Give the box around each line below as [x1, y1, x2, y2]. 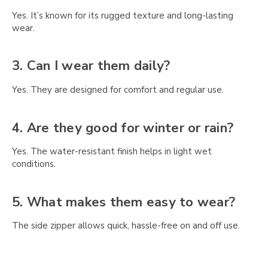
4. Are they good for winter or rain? [12, 118, 233, 137]
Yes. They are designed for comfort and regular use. [12, 84, 224, 96]
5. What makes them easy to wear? [12, 193, 235, 211]
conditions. [12, 158, 56, 170]
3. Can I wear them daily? [12, 57, 170, 75]
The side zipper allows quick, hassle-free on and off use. [12, 220, 240, 232]
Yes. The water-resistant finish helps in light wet [12, 145, 212, 158]
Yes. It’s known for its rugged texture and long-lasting [12, 9, 233, 22]
